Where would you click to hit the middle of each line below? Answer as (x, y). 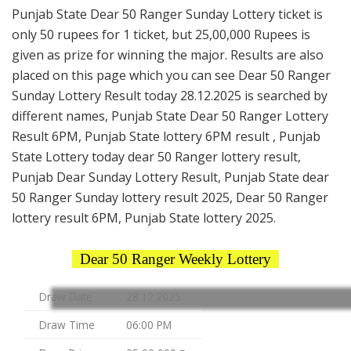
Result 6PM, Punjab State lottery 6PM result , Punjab (166, 137)
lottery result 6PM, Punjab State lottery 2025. (144, 218)
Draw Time (67, 324)
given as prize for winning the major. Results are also (168, 55)
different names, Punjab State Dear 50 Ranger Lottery (170, 116)
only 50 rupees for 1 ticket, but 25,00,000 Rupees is (161, 35)
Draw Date (66, 296)
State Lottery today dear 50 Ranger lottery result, (156, 157)
